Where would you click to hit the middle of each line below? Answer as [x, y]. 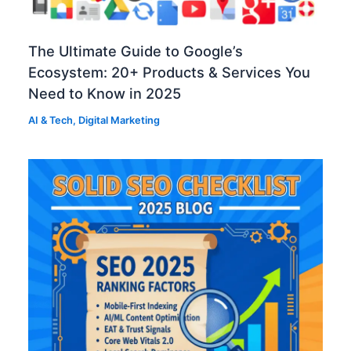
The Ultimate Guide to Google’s [136, 51]
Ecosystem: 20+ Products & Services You [170, 72]
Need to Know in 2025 [105, 93]
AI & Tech [51, 120]
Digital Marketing [119, 120]
